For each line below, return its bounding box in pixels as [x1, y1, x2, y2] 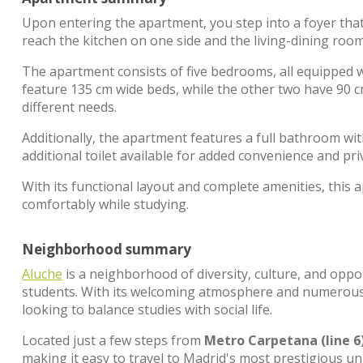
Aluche [22, 265, 62, 283]
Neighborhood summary [22, 240, 191, 258]
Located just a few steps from [22, 331, 204, 349]
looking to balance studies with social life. [22, 301, 272, 318]
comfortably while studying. [22, 195, 189, 213]
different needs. [22, 98, 117, 116]
